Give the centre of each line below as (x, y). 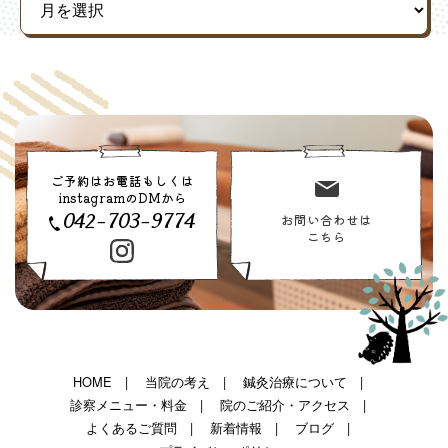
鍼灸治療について (294, 381)
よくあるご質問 (131, 427)
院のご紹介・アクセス (284, 404)
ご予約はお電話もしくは (122, 181)
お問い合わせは (326, 219)
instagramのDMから (122, 198)
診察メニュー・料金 (128, 404)
